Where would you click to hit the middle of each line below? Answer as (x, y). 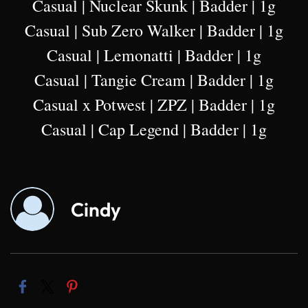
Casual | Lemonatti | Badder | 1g (154, 55)
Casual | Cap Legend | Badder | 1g (154, 130)
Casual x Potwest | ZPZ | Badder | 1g (154, 105)
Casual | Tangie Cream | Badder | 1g (154, 80)
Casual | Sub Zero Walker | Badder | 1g (154, 31)
